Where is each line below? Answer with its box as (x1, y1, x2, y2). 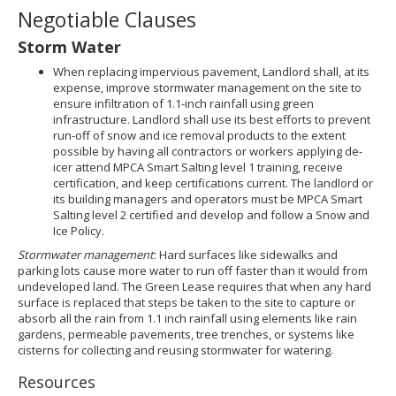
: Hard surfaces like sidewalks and (154, 247, 338, 263)
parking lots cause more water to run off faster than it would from (18, 263, 368, 278)
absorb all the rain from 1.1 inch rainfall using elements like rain (18, 310, 357, 326)
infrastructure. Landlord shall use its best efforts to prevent (53, 111, 370, 127)
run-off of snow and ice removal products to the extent (53, 127, 346, 143)
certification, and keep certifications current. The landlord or (53, 175, 373, 191)
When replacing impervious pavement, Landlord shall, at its (53, 64, 369, 80)
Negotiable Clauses (18, 5, 196, 34)
